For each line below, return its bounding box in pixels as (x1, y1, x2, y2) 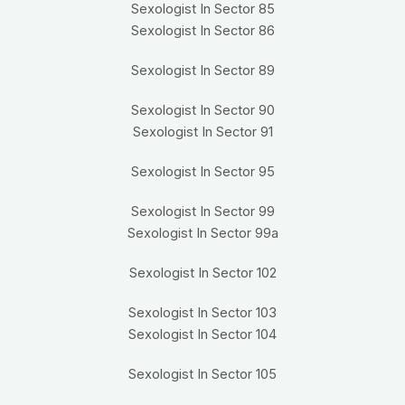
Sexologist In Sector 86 (130, 23, 275, 40)
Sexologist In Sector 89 (130, 62, 275, 80)
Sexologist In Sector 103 (128, 305, 277, 322)
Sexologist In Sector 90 (130, 102, 275, 119)
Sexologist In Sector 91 (132, 124, 273, 141)
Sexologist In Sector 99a (127, 225, 278, 242)
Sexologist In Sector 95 (130, 164, 275, 181)
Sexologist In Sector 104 (128, 326, 277, 344)
